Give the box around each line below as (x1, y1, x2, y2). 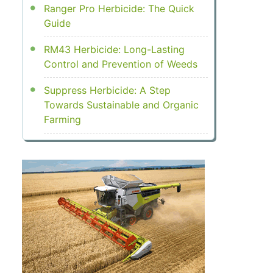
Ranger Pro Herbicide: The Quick (43, 2, 194, 15)
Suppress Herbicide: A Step (43, 84, 171, 97)
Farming (43, 113, 81, 126)
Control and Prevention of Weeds (43, 58, 197, 71)
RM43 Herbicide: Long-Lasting (43, 43, 185, 56)
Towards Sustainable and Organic (43, 99, 199, 112)
